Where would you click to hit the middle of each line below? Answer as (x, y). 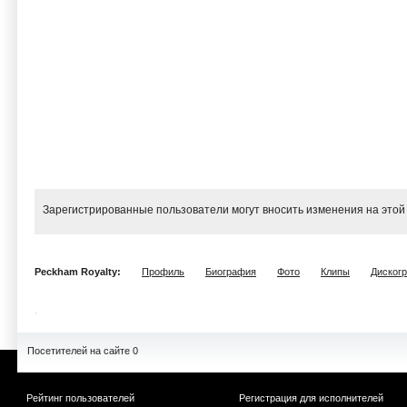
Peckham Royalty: (79, 272)
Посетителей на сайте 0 (83, 351)
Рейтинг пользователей (80, 398)
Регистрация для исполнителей (311, 398)
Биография (231, 272)
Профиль (163, 272)
